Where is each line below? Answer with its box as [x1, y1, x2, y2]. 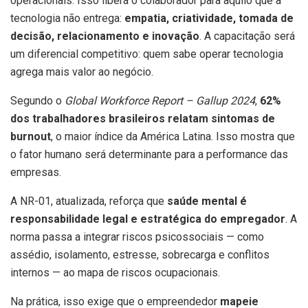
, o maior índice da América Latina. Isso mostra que [51, 129, 295, 143]
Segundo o [10, 93, 65, 107]
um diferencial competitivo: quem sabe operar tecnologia [10, 47, 283, 60]
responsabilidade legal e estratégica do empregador [10, 212, 285, 225]
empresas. [10, 165, 61, 179]
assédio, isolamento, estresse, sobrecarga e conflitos [10, 247, 269, 261]
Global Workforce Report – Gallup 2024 [65, 93, 255, 107]
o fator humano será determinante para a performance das [10, 147, 288, 161]
